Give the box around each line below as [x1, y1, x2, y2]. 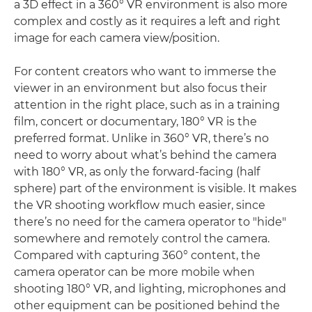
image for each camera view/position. [14, 31, 219, 45]
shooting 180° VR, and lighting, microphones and [14, 281, 286, 295]
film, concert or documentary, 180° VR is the [14, 114, 257, 128]
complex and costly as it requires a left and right [14, 14, 281, 28]
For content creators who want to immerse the [14, 64, 276, 78]
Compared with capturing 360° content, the [14, 248, 260, 262]
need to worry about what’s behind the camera [14, 148, 276, 162]
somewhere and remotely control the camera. [14, 231, 270, 245]
